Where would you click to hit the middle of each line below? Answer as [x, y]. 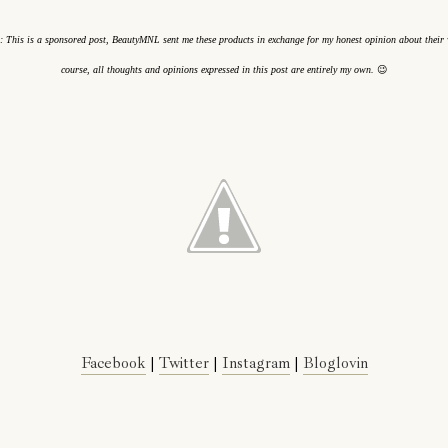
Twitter [183, 362]
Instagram [255, 362]
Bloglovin [335, 362]
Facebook [113, 362]
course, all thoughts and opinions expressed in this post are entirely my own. [219, 69]
